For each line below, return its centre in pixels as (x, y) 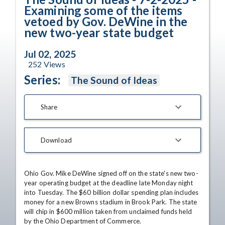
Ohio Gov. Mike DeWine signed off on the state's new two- (111, 173)
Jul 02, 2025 (50, 54)
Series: (42, 80)
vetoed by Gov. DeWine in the (106, 21)
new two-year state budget (99, 32)
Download (56, 140)
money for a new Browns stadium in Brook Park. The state (111, 202)
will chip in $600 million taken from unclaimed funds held (108, 211)
